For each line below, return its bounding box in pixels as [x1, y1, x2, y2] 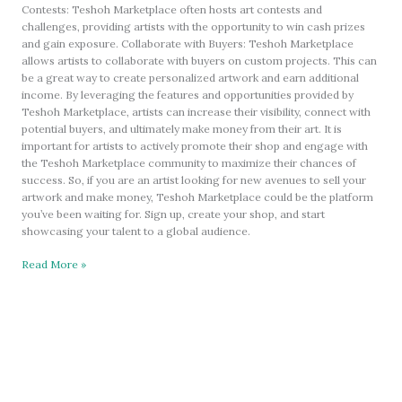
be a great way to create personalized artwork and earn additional [22, 70, 360, 84]
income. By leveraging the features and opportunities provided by [22, 87, 354, 101]
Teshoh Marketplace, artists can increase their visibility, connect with [22, 104, 371, 118]
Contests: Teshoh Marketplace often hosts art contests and [22, 2, 323, 16]
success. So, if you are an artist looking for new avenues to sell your [22, 172, 367, 187]
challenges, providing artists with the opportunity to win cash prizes [22, 19, 366, 33]
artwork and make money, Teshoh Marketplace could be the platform [22, 189, 374, 204]
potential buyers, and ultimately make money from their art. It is [22, 121, 343, 135]
